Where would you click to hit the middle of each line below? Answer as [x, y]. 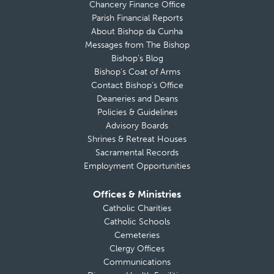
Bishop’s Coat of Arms [137, 72]
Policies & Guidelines [137, 113]
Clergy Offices [137, 249]
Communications [137, 262]
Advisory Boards [137, 126]
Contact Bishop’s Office [137, 86]
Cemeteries [137, 235]
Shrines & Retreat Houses [137, 139]
